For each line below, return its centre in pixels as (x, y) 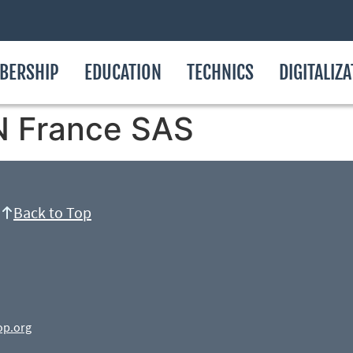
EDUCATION (123, 72)
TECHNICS (220, 72)
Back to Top (52, 212)
